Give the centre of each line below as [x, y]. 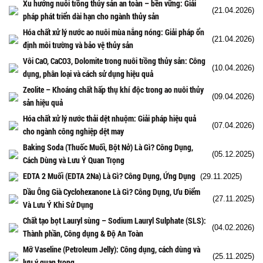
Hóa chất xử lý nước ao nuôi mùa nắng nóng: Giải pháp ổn [114, 32]
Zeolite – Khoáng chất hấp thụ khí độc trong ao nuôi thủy [113, 89]
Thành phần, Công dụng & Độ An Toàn [83, 233]
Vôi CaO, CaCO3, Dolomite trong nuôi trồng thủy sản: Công [114, 60]
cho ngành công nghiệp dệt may [73, 131]
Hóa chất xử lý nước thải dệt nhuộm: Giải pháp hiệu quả [109, 118]
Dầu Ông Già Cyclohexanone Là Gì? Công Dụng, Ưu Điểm [112, 191]
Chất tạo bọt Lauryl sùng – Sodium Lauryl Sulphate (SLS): [114, 220]
